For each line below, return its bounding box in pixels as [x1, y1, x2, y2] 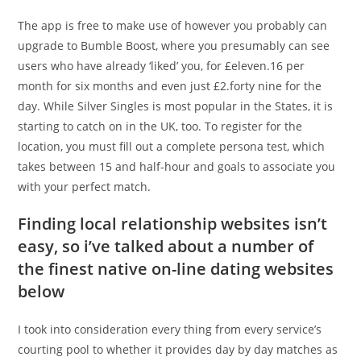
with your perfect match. [18, 179, 151, 194]
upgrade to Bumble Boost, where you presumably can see [18, 38, 330, 53]
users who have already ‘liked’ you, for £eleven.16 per [18, 58, 305, 73]
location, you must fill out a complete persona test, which [18, 139, 326, 154]
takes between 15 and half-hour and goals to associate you [18, 159, 336, 174]
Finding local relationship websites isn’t [18, 213, 328, 234]
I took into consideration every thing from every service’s [18, 322, 322, 337]
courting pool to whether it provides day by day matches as [18, 342, 338, 357]
